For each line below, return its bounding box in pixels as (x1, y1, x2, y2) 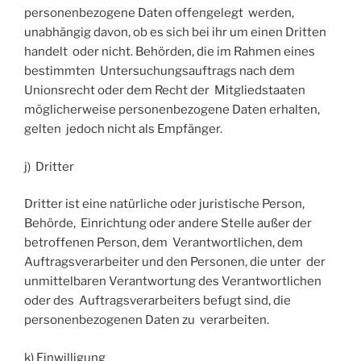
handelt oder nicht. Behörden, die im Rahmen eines (24, 44, 315, 60)
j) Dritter (24, 159, 74, 174)
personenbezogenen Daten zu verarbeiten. (24, 313, 269, 328)
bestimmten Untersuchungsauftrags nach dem (24, 64, 295, 79)
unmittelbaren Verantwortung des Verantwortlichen (24, 274, 322, 289)
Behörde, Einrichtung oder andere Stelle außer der (24, 216, 312, 231)
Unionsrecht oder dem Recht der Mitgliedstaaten (24, 83, 305, 98)
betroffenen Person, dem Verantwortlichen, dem (24, 235, 303, 251)
